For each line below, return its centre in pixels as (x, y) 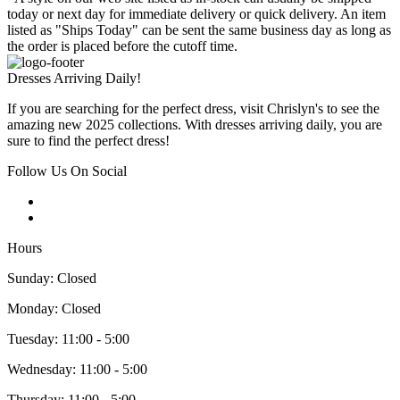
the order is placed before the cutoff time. (122, 46)
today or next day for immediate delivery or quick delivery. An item (196, 14)
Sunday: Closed (52, 279)
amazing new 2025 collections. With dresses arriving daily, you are (195, 125)
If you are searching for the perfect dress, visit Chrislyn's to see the (193, 109)
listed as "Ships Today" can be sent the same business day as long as (199, 30)
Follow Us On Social (67, 171)
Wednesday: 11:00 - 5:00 (77, 370)
